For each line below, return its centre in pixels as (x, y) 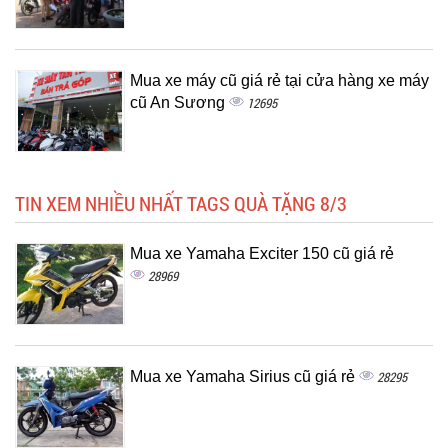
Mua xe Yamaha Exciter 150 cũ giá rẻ (262, 253)
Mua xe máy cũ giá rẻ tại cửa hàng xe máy (279, 80)
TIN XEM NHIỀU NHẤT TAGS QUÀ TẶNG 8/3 (181, 203)
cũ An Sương (179, 102)
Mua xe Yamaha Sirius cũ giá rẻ (244, 376)
